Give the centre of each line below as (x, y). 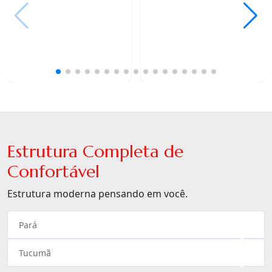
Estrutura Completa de (95, 152)
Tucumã (35, 253)
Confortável (53, 172)
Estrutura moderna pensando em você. (97, 194)
